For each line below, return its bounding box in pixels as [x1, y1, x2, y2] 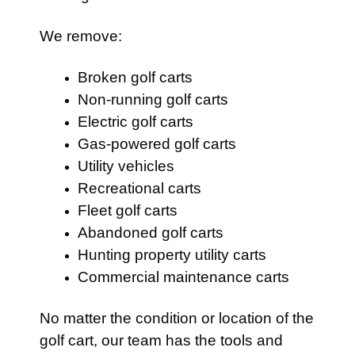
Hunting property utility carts [78, 246, 266, 263]
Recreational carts [78, 180, 201, 197]
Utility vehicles [78, 158, 174, 174]
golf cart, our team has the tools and [40, 332, 283, 349]
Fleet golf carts [78, 202, 177, 219]
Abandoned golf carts [78, 224, 223, 241]
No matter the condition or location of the [40, 310, 314, 326]
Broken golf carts [78, 69, 193, 86]
